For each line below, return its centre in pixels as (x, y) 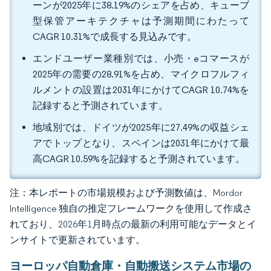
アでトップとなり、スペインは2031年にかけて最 (141, 143)
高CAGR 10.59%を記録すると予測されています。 (139, 159)
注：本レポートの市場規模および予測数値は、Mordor (126, 193)
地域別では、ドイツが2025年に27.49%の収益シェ (141, 127)
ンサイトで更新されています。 (77, 240)
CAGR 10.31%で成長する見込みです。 (115, 37)
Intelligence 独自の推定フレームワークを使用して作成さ (131, 208)
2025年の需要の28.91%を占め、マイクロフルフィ (141, 74)
